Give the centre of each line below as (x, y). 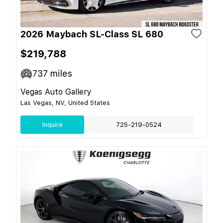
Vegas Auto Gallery (56, 92)
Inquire (52, 125)
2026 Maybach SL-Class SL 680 (92, 34)
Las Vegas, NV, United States (65, 103)
